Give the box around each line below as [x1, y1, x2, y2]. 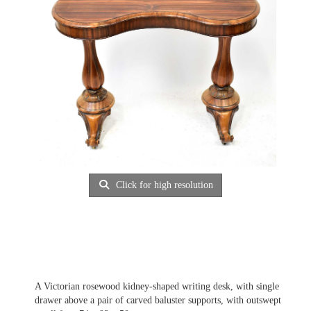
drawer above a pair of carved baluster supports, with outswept [35, 295, 281, 306]
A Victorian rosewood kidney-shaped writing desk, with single [35, 281, 279, 292]
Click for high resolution [113, 180, 214, 190]
